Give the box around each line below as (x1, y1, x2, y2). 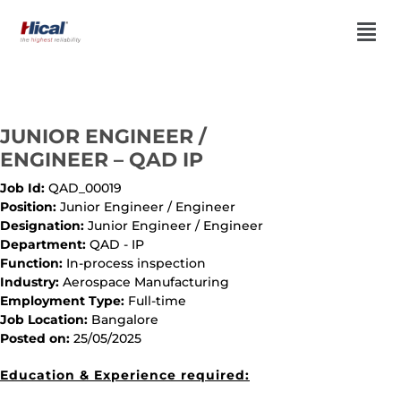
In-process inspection (66, 255, 206, 271)
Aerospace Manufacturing (63, 274, 229, 290)
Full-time (128, 293, 186, 309)
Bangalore (91, 311, 158, 328)
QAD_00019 (48, 180, 122, 196)
